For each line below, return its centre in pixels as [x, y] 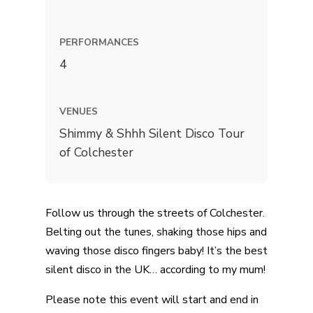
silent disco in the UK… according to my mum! [155, 269]
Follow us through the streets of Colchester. [155, 213]
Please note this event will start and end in [152, 299]
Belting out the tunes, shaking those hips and [156, 232]
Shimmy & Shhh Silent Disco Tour [152, 133]
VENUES [78, 111]
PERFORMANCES [99, 42]
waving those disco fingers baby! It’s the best [156, 250]
